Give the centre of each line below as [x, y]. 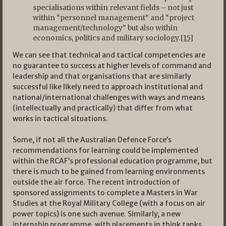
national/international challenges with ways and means [109, 97]
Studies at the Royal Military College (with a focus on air [109, 203]
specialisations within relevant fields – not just [113, 7]
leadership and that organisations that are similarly [102, 76]
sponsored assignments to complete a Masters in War [105, 192]
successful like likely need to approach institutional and [108, 87]
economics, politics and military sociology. [107, 38]
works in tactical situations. [60, 118]
